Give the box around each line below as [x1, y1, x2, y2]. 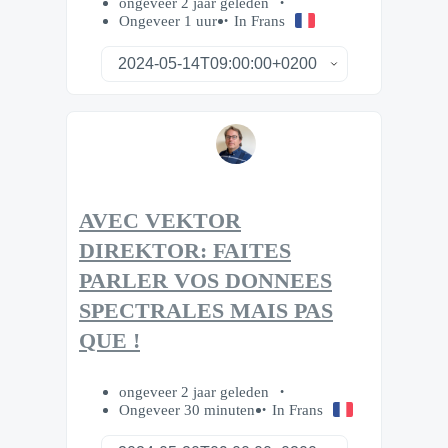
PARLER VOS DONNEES [79, 269, 332, 294]
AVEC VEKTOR [79, 209, 241, 234]
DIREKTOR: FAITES [79, 239, 291, 264]
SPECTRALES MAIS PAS [79, 299, 333, 324]
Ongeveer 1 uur [119, 11, 217, 29]
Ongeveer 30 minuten [119, 401, 255, 419]
